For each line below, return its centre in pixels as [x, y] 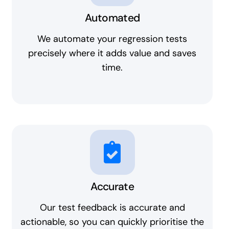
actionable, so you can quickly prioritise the [112, 222]
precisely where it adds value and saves [112, 53]
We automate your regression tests [112, 39]
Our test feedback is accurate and [112, 207]
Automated [112, 18]
